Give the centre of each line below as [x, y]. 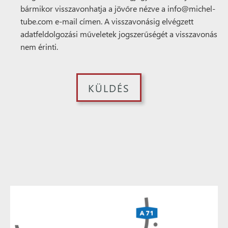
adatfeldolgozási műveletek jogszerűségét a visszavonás [119, 34]
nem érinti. [39, 47]
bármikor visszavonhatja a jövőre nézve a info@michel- [118, 8]
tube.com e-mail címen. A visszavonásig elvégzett [107, 21]
